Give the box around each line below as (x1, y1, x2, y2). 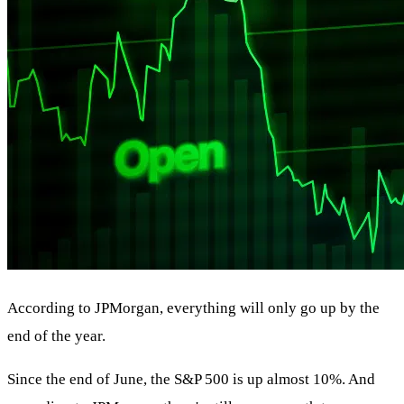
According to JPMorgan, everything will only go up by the (7, 299, 380, 317)
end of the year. (7, 327, 106, 345)
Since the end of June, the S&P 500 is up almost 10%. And (7, 371, 375, 389)
